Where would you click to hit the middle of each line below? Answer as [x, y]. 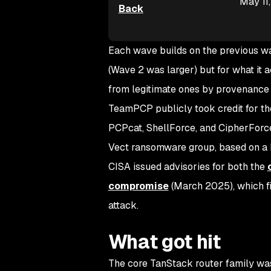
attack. [123, 205]
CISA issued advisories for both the [188, 167]
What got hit [164, 242]
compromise [138, 186]
